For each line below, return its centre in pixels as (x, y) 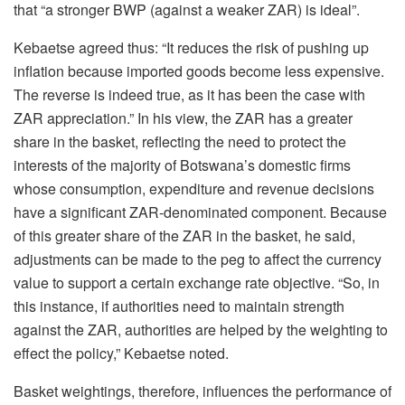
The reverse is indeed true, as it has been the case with (189, 95)
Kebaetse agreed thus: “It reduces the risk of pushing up (191, 48)
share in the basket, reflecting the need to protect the (180, 142)
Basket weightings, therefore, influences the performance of (202, 391)
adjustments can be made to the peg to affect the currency (198, 259)
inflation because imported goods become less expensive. (199, 71)
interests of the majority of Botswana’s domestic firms (182, 165)
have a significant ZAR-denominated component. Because (200, 212)
